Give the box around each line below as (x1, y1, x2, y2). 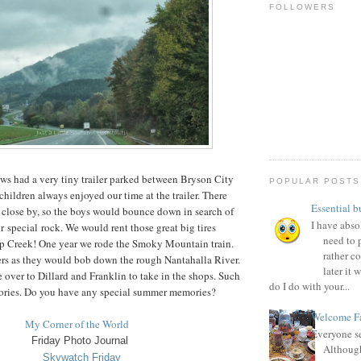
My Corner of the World (25, 316, 135, 331)
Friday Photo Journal (31, 334, 128, 346)
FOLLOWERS (269, 2, 336, 11)
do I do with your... (269, 279, 350, 294)
